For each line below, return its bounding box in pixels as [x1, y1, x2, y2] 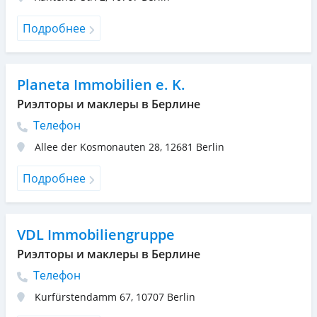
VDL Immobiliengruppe [17, 225, 175, 245]
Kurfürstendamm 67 [35, 290, 131, 304]
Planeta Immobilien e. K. [17, 75, 185, 95]
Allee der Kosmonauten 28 [35, 140, 160, 154]
